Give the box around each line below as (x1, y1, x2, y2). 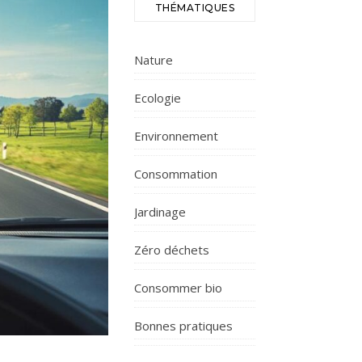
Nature (134, 52, 173, 68)
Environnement (134, 128, 218, 144)
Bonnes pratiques (134, 318, 233, 334)
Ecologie (134, 90, 181, 106)
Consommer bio (134, 280, 222, 296)
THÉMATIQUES (154, 2, 235, 14)
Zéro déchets (134, 242, 209, 258)
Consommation (134, 166, 217, 182)
